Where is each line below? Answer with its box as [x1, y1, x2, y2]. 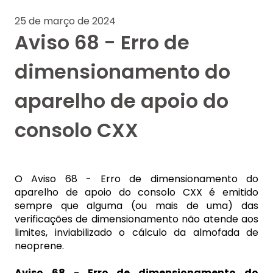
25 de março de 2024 [15, 14, 116, 29]
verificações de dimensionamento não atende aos [15, 212, 258, 227]
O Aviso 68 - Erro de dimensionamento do [15, 172, 258, 186]
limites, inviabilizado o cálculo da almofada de [15, 225, 258, 240]
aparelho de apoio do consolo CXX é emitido [15, 185, 258, 200]
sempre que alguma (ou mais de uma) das [15, 199, 258, 213]
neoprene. [15, 239, 64, 253]
